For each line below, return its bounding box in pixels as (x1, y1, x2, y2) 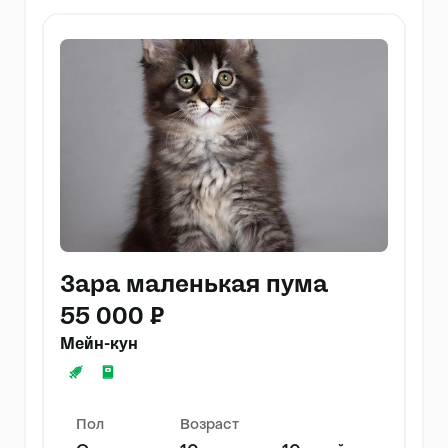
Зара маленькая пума (60, 272, 328, 297)
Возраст (180, 419, 239, 433)
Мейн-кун (60, 336, 138, 353)
